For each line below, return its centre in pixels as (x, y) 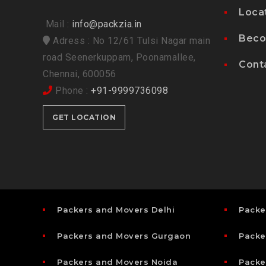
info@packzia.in (107, 24)
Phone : (72, 90)
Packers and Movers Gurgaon (124, 236)
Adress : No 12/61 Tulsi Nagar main (130, 40)
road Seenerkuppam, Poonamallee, (119, 57)
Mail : (57, 24)
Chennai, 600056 (80, 74)
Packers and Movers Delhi (116, 210)
